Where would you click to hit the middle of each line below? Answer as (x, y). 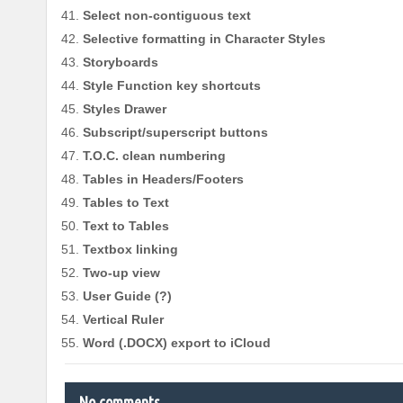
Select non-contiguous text (167, 16)
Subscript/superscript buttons (175, 133)
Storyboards (121, 63)
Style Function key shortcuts (172, 86)
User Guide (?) (127, 296)
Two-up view (121, 273)
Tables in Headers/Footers (163, 179)
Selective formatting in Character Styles (204, 39)
